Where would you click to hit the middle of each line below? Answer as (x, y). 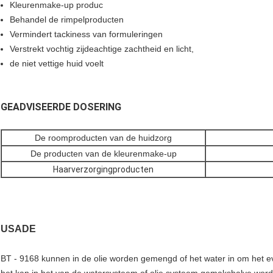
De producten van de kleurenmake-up (103, 154)
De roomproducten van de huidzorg (103, 138)
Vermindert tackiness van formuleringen (86, 34)
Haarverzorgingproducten (103, 170)
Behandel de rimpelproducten (67, 20)
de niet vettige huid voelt (57, 64)
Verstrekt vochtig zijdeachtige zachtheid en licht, (102, 49)
